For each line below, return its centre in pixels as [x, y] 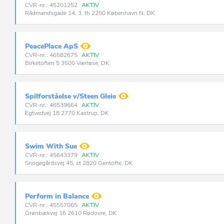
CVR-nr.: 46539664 [52, 105]
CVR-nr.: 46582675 [52, 55]
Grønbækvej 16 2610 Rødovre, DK [71, 213]
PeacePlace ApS [51, 46]
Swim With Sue [51, 146]
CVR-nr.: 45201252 [52, 5]
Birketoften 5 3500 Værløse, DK [67, 63]
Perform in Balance [57, 196]
